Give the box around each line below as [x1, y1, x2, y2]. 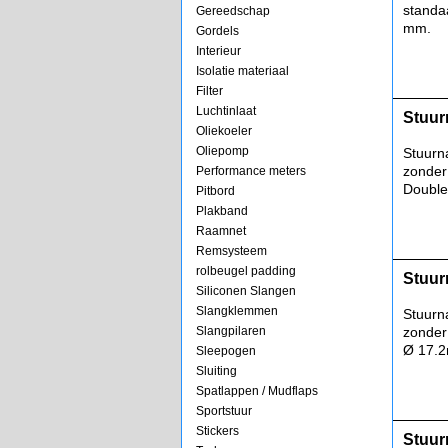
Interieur [196, 44, 241, 58]
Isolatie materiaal [196, 64, 289, 78]
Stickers [196, 424, 239, 438]
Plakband [196, 204, 248, 218]
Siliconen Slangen [196, 284, 296, 298]
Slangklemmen [196, 304, 278, 318]
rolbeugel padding [196, 264, 296, 278]
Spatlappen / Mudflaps [196, 384, 318, 398]
